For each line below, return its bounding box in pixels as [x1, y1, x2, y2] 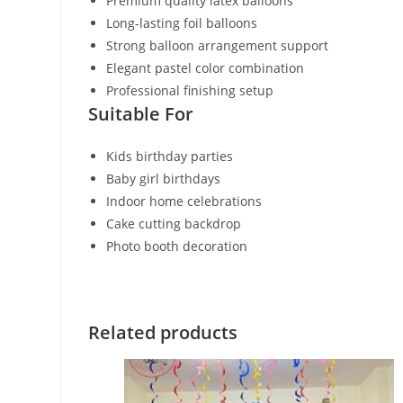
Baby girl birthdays [106, 170, 221, 188]
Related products [88, 320, 238, 345]
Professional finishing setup [106, 82, 274, 100]
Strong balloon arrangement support [106, 37, 329, 55]
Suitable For [88, 102, 194, 127]
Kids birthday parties [106, 148, 234, 166]
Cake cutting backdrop [106, 215, 242, 233]
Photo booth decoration [106, 237, 248, 255]
